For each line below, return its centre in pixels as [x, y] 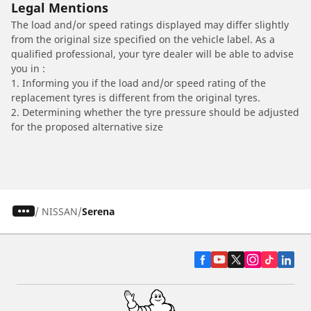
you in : [28, 68]
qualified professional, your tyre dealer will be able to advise [152, 53]
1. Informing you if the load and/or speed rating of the [138, 83]
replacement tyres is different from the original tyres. [136, 97]
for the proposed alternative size [87, 126]
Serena [98, 211]
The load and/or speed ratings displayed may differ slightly [150, 24]
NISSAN [59, 211]
